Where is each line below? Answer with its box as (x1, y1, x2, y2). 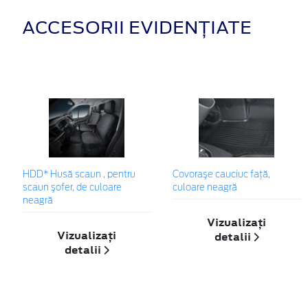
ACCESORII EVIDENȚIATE (22, 14, 252, 40)
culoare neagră (173, 183, 238, 192)
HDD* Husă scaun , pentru (23, 170, 135, 179)
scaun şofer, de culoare (23, 183, 122, 192)
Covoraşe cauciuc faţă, (173, 170, 271, 179)
